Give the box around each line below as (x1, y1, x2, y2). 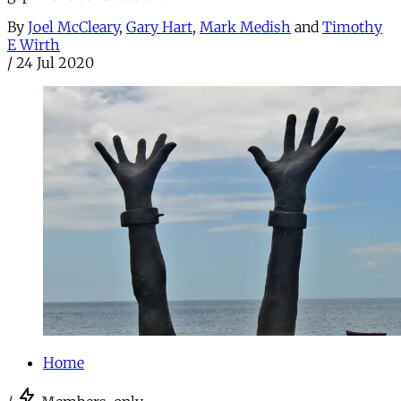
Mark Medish (200, 17, 291, 36)
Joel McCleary (28, 17, 119, 36)
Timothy (322, 17, 382, 36)
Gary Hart (126, 17, 192, 36)
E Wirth (7, 35, 60, 54)
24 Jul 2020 (16, 53, 94, 72)
